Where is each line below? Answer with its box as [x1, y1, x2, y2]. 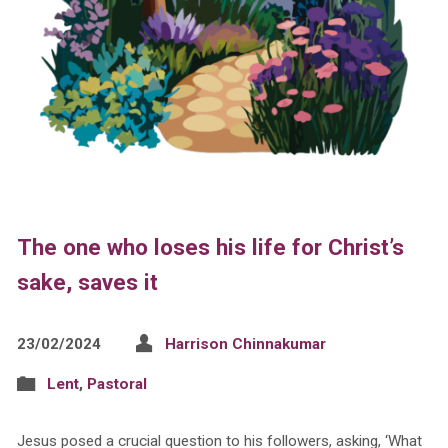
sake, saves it [16, 269, 158, 296]
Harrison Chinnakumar [164, 335, 326, 354]
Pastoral [86, 375, 147, 394]
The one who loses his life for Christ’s [16, 234, 404, 261]
